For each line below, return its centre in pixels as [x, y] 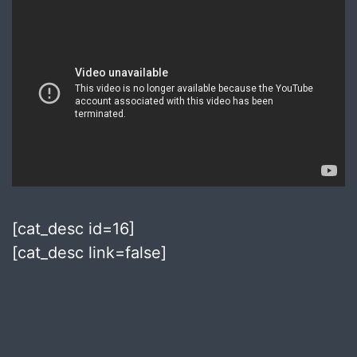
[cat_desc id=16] [73, 228]
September [45, 333]
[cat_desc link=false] [89, 252]
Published [42, 314]
